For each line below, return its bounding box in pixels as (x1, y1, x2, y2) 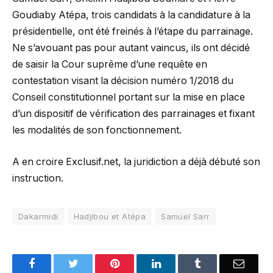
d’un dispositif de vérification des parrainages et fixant (12, 108, 255, 120)
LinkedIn (160, 257, 200, 269)
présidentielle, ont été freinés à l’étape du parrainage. (12, 26, 253, 38)
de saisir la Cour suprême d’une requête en (12, 58, 207, 71)
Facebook (34, 257, 77, 269)
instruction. (12, 172, 63, 184)
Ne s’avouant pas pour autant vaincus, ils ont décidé (12, 42, 250, 54)
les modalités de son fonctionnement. (12, 124, 182, 136)
